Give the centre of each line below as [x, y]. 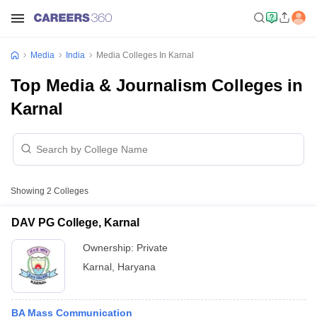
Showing [29, 191]
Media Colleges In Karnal [145, 55]
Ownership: [110, 248]
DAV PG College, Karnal [75, 223]
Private [152, 248]
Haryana [137, 267]
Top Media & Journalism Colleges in [157, 85]
